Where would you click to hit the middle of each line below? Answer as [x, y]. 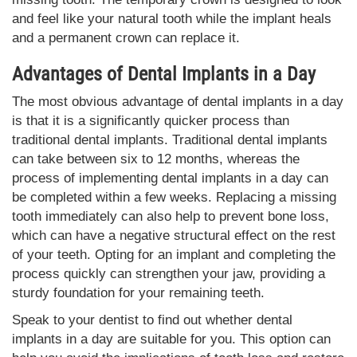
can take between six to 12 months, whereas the [156, 159]
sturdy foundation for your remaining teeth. [138, 292]
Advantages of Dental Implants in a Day [164, 74]
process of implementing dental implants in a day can [170, 178]
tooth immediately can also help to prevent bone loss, [171, 216]
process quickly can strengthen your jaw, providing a [169, 273]
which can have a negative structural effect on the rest [174, 235]
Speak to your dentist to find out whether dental [152, 320]
